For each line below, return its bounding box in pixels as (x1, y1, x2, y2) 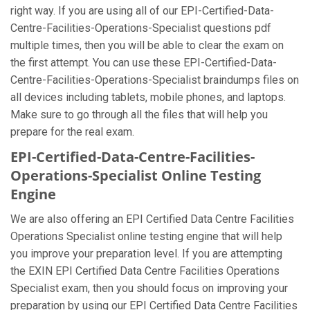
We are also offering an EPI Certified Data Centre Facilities (10, 212, 294, 226)
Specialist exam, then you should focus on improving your (10, 282, 288, 295)
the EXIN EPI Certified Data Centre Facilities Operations (10, 264, 280, 277)
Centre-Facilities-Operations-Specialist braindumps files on (10, 73, 299, 86)
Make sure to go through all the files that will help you (10, 108, 268, 121)
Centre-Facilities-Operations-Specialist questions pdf (10, 21, 271, 35)
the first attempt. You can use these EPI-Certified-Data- (10, 56, 277, 69)
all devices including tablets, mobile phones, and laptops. (10, 91, 286, 104)
